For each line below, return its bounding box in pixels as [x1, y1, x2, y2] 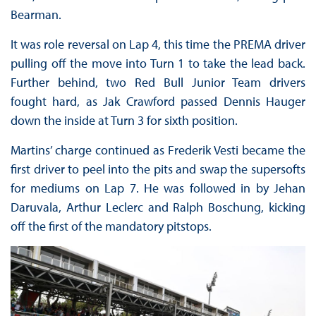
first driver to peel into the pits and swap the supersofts [10, 161, 306, 178]
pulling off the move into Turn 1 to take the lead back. [10, 55, 306, 72]
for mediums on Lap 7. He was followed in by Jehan [10, 180, 306, 197]
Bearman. [10, 6, 61, 23]
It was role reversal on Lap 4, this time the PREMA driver [10, 36, 306, 53]
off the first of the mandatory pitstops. [10, 218, 212, 235]
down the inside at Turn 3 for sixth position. [10, 112, 238, 129]
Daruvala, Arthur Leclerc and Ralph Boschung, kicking [10, 199, 306, 216]
